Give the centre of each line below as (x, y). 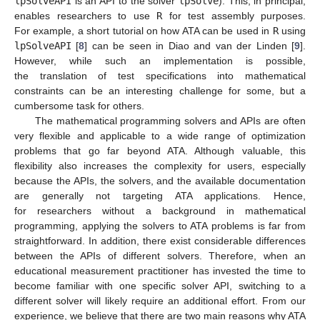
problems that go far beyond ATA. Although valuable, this (160, 150)
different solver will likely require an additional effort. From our (160, 300)
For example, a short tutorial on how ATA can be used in (144, 30)
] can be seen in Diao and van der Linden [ (190, 45)
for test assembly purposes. (234, 15)
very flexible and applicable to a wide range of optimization (160, 135)
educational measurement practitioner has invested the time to (160, 270)
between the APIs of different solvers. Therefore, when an (160, 255)
